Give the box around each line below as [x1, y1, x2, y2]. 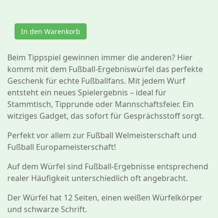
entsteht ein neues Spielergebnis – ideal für [7, 87, 166, 98]
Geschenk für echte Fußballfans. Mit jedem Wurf [7, 75, 185, 86]
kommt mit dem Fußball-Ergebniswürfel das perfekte [7, 64, 203, 74]
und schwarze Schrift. [7, 204, 87, 215]
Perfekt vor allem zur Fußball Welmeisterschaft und [7, 130, 197, 141]
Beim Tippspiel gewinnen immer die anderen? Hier [7, 52, 193, 63]
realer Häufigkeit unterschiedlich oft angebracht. [7, 173, 188, 183]
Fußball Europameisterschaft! [7, 142, 116, 152]
